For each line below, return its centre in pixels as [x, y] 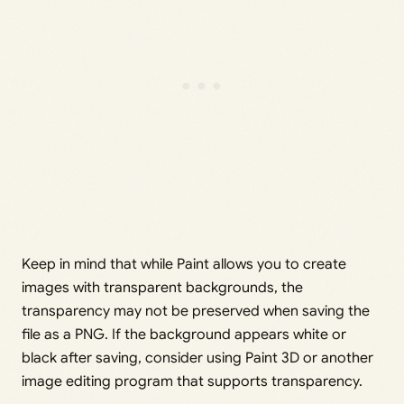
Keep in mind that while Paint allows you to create [184, 265]
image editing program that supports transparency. [192, 382]
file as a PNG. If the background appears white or [184, 335]
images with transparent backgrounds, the [162, 288]
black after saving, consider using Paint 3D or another [197, 358]
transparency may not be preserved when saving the [196, 312]
